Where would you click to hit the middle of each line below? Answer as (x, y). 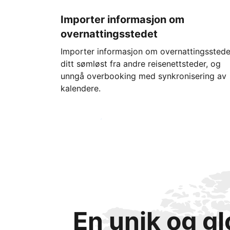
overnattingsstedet (109, 34)
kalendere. (81, 88)
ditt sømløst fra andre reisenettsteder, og (141, 64)
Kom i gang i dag (101, 119)
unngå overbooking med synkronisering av (143, 76)
